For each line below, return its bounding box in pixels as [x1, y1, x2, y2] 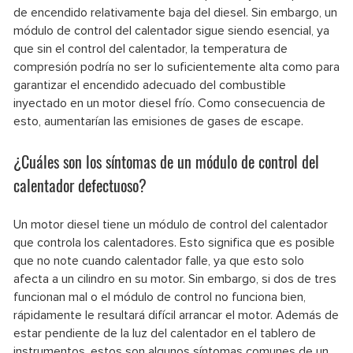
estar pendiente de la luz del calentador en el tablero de [13, 325, 316, 341]
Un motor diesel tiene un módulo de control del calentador [13, 216, 328, 232]
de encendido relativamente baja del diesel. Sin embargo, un [13, 4, 337, 20]
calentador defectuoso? [13, 173, 147, 197]
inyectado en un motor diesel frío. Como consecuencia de [13, 95, 325, 111]
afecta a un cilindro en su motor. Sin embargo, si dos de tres [13, 270, 336, 287]
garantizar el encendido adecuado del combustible [13, 76, 286, 93]
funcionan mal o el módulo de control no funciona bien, [13, 288, 306, 305]
